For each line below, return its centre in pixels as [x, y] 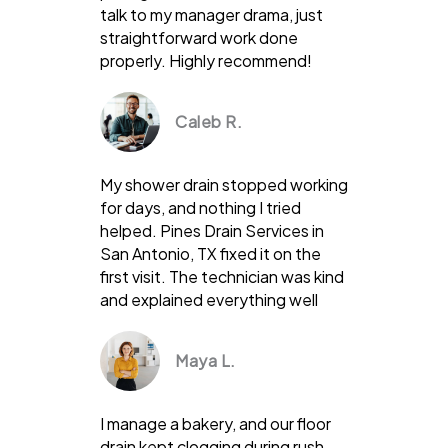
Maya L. [205, 360]
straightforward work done [199, 37]
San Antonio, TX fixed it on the [210, 253]
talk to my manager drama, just [211, 14]
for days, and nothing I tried [200, 207]
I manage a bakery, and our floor [215, 423]
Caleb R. [208, 121]
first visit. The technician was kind [222, 276]
